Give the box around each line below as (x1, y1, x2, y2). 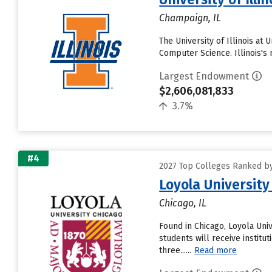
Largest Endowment (159, 70, 250, 82)
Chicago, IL (159, 197, 207, 209)
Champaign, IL (159, 12, 222, 24)
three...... (159, 245, 192, 256)
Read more (194, 245, 237, 256)
